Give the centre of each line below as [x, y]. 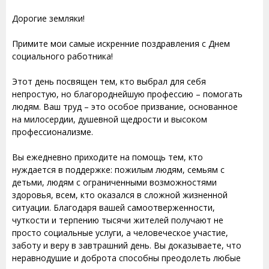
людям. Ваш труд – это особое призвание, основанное [125, 106]
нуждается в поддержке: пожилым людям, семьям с [118, 169]
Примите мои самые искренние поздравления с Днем [121, 43]
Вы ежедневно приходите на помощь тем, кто [107, 157]
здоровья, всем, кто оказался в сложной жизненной [120, 195]
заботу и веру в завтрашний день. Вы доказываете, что [127, 245]
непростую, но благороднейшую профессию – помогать [127, 94]
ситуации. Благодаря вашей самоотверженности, [113, 207]
